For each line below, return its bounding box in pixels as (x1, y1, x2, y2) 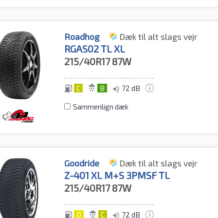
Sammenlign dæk (73, 102, 129, 111)
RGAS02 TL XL (64, 43, 126, 55)
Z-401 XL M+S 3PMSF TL (64, 169, 170, 182)
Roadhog (64, 31, 100, 42)
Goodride (64, 158, 100, 169)
